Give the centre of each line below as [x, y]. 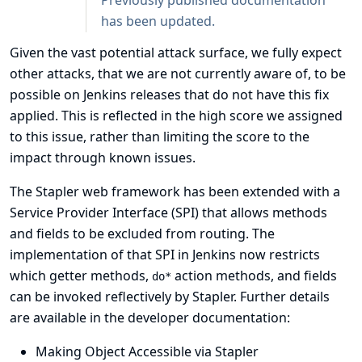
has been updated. [158, 21]
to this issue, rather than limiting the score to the [160, 137]
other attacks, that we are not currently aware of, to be [178, 74]
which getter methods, [81, 276]
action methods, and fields [254, 276]
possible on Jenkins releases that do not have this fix [169, 95]
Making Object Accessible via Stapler [147, 351]
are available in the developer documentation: [150, 318]
